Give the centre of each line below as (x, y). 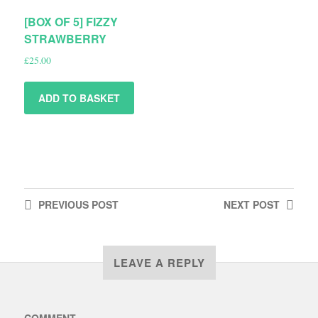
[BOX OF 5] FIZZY (71, 21)
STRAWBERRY (65, 38)
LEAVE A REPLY (159, 263)
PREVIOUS (63, 205)
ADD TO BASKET (79, 98)
